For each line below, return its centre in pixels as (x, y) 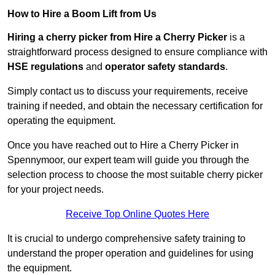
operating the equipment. (61, 121)
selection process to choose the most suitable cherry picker (135, 175)
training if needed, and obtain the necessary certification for (135, 106)
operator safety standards (165, 67)
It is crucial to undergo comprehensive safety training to (126, 239)
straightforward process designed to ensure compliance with (137, 52)
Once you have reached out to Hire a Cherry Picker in (123, 145)
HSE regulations (45, 67)
